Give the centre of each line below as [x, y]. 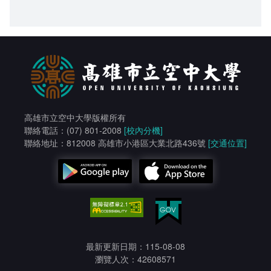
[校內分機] [143, 130]
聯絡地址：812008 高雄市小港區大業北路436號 [116, 143]
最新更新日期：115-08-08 [135, 246]
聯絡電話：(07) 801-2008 [74, 130]
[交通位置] [227, 143]
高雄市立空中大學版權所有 [75, 118]
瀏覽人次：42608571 [135, 259]
